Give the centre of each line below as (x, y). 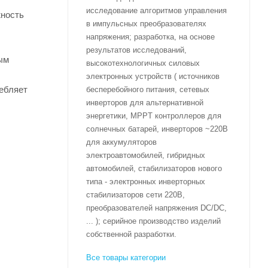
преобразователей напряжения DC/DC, (156, 208)
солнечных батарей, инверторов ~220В (157, 129)
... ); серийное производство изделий (153, 221)
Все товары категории (126, 257)
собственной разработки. (131, 234)
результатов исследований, (136, 50)
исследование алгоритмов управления (156, 10)
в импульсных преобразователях (146, 23)
